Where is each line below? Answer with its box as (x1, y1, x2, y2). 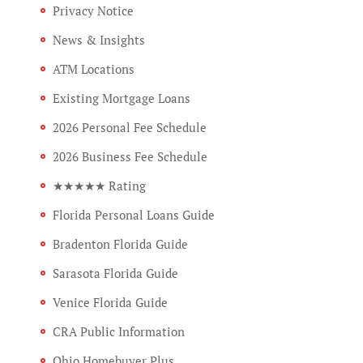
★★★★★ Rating (53, 177, 146, 194)
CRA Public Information (53, 322, 185, 340)
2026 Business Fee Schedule (53, 147, 207, 164)
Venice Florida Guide (53, 293, 168, 310)
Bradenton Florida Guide (53, 235, 188, 252)
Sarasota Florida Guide (53, 264, 178, 281)
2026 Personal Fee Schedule (53, 118, 207, 135)
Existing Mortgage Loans (53, 89, 190, 106)
